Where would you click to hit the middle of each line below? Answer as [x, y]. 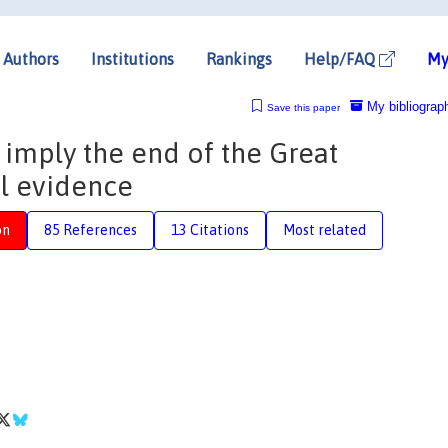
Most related [324, 229]
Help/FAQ [341, 58]
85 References [90, 229]
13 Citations [210, 229]
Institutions [132, 58]
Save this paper [303, 107]
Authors [31, 58]
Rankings [239, 58]
